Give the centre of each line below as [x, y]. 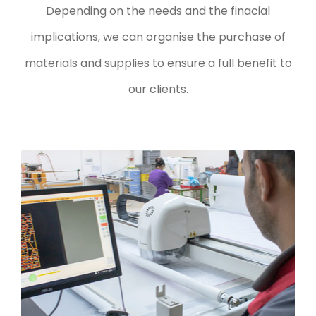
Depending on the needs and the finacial [158, 11]
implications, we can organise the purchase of [158, 37]
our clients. [158, 89]
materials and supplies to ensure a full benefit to [158, 63]
